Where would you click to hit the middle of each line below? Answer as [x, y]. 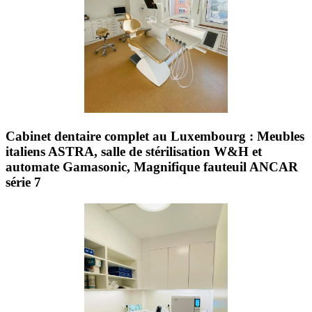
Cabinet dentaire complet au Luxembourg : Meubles [155, 136]
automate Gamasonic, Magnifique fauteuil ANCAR [152, 167]
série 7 [23, 182]
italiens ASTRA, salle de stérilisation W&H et [134, 152]
